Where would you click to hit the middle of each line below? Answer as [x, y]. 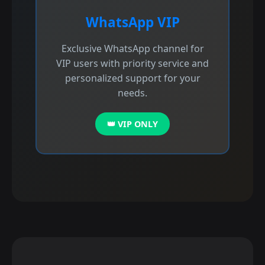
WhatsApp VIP [132, 22]
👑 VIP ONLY [132, 124]
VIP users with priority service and [132, 63]
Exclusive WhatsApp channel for [132, 48]
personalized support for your [132, 78]
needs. [132, 93]
